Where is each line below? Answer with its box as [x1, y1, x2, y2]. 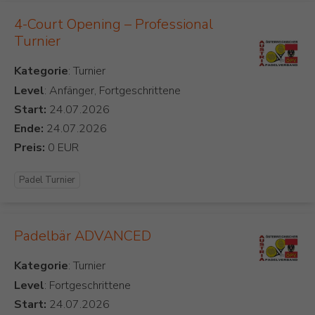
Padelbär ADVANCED [14, 226, 151, 246]
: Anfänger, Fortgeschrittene [44, 83, 181, 99]
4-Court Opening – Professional [14, 15, 213, 34]
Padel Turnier [19, 174, 75, 187]
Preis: [14, 140, 45, 156]
